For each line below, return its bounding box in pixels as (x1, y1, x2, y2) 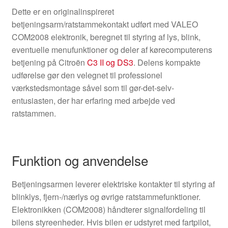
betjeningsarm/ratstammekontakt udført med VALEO (11, 18, 198, 31)
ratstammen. (11, 107, 56, 120)
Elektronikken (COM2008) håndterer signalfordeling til (11, 204, 206, 216)
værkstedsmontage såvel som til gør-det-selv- (11, 82, 174, 94)
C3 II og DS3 (87, 56, 133, 69)
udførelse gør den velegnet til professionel (11, 69, 162, 81)
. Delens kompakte (133, 56, 201, 69)
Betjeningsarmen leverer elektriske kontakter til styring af (11, 178, 215, 190)
